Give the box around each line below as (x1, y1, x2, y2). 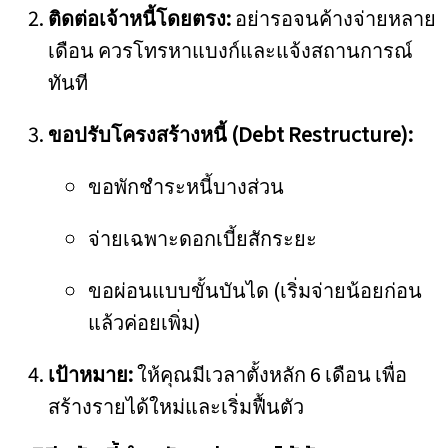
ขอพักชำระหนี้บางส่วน (88, 171, 284, 200)
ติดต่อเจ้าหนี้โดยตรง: (48, 3, 231, 32)
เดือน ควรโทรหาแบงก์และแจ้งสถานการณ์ (48, 35, 413, 64)
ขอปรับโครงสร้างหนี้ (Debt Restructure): (48, 119, 413, 148)
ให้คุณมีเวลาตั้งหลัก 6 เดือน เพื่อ (133, 359, 407, 388)
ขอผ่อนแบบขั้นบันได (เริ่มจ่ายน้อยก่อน (88, 275, 422, 304)
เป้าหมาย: (48, 359, 133, 388)
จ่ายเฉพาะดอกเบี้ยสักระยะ (88, 223, 317, 252)
